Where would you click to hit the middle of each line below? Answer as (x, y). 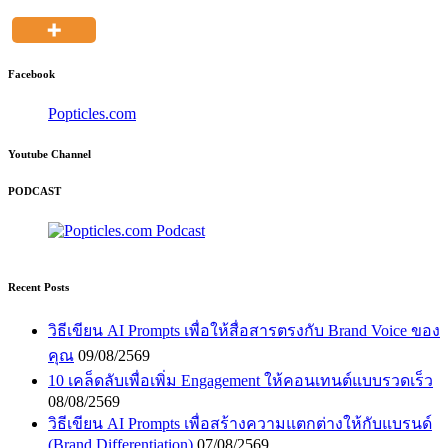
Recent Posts (38, 286)
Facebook (31, 73)
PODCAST (34, 190)
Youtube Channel (49, 153)
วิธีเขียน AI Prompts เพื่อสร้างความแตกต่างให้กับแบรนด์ (240, 423)
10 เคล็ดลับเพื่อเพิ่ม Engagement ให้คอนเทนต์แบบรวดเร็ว (240, 380)
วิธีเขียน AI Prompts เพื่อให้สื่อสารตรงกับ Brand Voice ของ (244, 330)
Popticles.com (92, 113)
